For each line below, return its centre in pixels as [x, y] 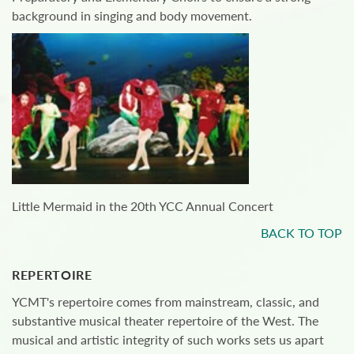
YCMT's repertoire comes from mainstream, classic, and [166, 301]
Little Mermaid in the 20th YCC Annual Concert [143, 205]
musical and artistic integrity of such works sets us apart [168, 339]
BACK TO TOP [301, 232]
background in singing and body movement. [132, 15]
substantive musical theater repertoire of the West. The [165, 320]
